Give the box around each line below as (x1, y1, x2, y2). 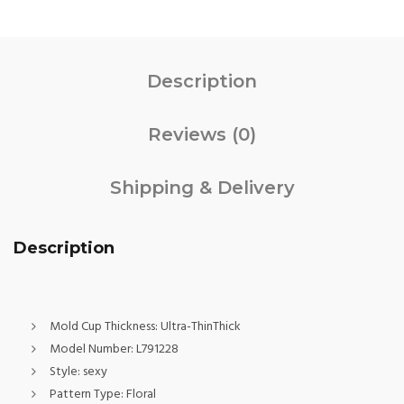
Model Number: (50, 339, 136, 360)
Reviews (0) (148, 124, 256, 145)
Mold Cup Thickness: (50, 317, 161, 337)
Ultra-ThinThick (161, 317, 241, 337)
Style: (50, 362, 83, 382)
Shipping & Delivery (109, 177, 295, 198)
